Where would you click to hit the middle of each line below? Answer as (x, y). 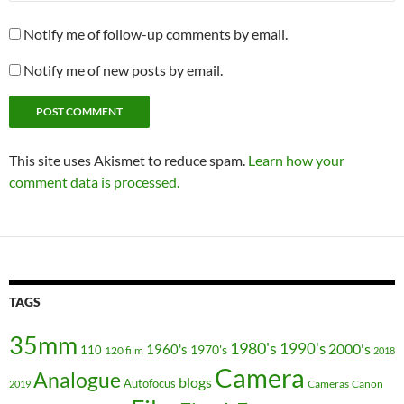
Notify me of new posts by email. (123, 70)
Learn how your (296, 161)
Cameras (328, 384)
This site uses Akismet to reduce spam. (129, 161)
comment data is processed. (94, 182)
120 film (124, 351)
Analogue (77, 381)
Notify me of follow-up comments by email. (156, 34)
